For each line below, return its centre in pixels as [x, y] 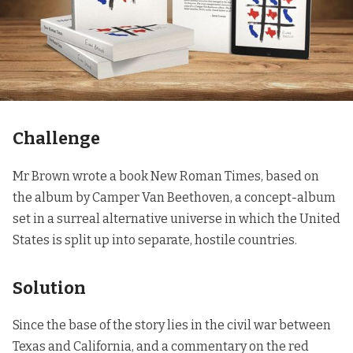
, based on [290, 176]
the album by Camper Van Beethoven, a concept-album [174, 197]
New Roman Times [206, 176]
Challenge [56, 139]
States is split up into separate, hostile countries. [155, 240]
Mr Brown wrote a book [82, 176]
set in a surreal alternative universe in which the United [176, 218]
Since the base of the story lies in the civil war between [172, 325]
